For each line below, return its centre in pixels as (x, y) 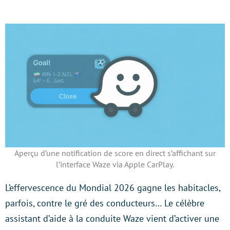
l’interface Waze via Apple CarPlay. (115, 164)
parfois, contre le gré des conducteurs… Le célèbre (105, 203)
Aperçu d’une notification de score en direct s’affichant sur (115, 153)
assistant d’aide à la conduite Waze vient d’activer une (112, 218)
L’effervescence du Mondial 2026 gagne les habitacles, (113, 187)
